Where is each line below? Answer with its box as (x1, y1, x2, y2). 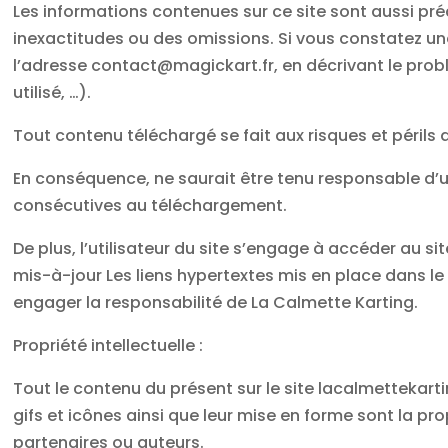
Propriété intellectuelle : (13, 333, 204, 357)
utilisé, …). (13, 80, 92, 104)
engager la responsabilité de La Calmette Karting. (13, 290, 419, 314)
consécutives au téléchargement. (13, 193, 288, 217)
